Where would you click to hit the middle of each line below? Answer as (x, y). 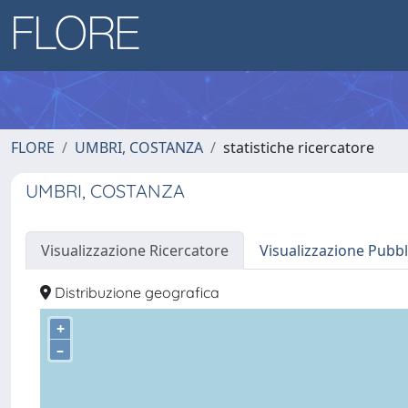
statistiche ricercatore (299, 148)
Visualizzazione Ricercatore (135, 250)
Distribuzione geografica (135, 292)
